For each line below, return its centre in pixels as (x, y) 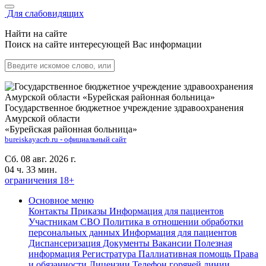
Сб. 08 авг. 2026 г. (40, 159)
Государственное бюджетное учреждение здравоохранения (124, 108)
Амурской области (42, 118)
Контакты (48, 211)
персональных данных (74, 232)
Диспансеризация (64, 243)
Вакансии (171, 243)
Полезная (212, 243)
